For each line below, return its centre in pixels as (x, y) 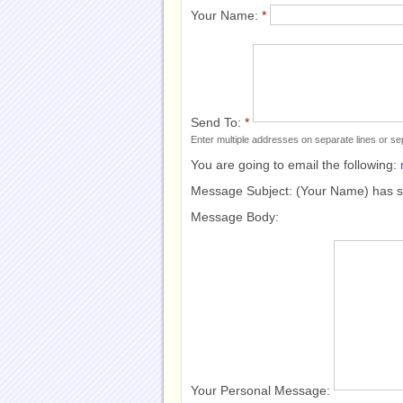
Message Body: (235, 217)
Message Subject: (243, 191)
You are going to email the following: (296, 165)
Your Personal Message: (262, 390)
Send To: (218, 123)
